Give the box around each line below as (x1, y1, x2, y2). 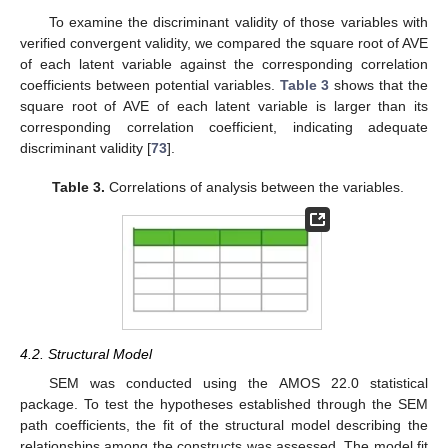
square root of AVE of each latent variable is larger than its (20, 98, 428, 115)
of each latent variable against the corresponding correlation (20, 56, 428, 73)
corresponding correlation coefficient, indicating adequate (20, 119, 428, 136)
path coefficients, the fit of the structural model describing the (20, 416, 428, 433)
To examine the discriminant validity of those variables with (48, 14, 428, 31)
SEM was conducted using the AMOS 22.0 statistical (48, 374, 428, 391)
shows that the (329, 77, 428, 94)
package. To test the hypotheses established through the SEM (20, 395, 428, 412)
